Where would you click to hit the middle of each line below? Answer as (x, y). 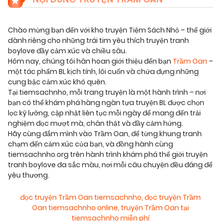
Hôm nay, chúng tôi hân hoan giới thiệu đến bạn (90, 61)
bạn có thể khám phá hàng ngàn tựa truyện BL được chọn (106, 103)
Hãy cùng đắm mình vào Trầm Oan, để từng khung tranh (105, 134)
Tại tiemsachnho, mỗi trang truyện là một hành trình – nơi (107, 92)
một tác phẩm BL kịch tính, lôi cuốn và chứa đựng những (103, 72)
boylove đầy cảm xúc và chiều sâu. (67, 51)
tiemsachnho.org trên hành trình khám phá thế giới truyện (108, 155)
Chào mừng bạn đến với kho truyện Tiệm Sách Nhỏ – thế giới (110, 30)
